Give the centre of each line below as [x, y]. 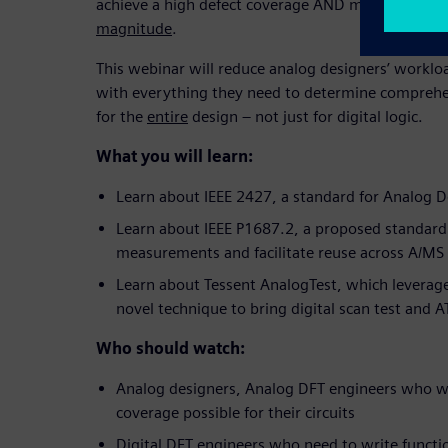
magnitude [134, 28]
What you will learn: [174, 156]
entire [167, 116]
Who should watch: [170, 348]
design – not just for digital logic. [305, 116]
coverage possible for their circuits [235, 412]
